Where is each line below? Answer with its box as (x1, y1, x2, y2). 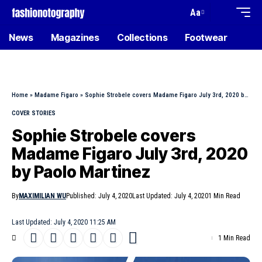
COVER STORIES (12, 109, 56, 117)
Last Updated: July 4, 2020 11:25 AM (12, 218, 116, 226)
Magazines (50, 32, 99, 43)
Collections (116, 32, 168, 43)
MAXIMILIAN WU (19, 192, 66, 200)
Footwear (185, 32, 227, 43)
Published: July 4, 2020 (66, 192, 132, 200)
